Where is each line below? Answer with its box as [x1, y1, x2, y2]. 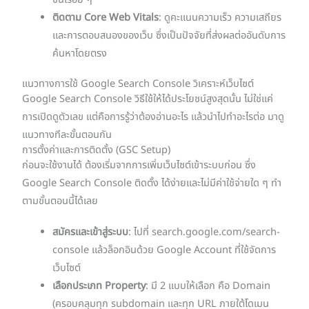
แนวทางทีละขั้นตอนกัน [22, 128, 112, 143]
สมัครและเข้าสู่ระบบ [52, 224, 129, 240]
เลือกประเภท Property [52, 278, 146, 294]
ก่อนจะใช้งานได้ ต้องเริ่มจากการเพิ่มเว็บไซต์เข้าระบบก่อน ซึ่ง [22, 158, 257, 174]
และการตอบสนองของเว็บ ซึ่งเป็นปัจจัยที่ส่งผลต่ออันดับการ [52, 28, 286, 44]
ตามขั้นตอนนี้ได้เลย [22, 194, 99, 210]
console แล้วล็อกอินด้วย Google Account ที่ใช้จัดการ [52, 242, 277, 258]
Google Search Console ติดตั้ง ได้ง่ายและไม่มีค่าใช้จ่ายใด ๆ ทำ [22, 176, 282, 192]
